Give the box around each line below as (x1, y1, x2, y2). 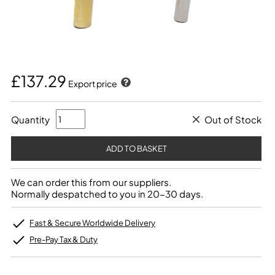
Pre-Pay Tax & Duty (29, 234, 98, 244)
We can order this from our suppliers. (11, 176, 171, 188)
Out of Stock (204, 113, 261, 125)
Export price (68, 78, 118, 89)
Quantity (11, 113, 50, 125)
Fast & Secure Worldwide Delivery (29, 218, 155, 228)
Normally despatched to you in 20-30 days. (11, 188, 203, 199)
